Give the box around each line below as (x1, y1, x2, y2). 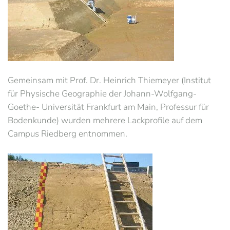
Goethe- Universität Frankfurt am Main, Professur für (8, 101, 209, 113)
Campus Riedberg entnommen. (8, 128, 127, 140)
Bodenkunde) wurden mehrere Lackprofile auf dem (8, 114, 202, 126)
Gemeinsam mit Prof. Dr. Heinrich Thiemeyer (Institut (8, 74, 211, 86)
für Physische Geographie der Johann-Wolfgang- (8, 88, 197, 100)
